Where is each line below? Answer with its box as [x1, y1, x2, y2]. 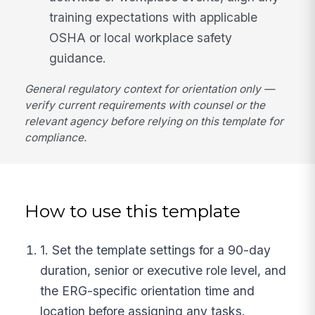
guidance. [49, 50, 107, 65]
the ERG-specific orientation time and [40, 283, 255, 299]
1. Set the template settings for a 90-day [40, 243, 271, 258]
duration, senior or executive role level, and [40, 263, 287, 278]
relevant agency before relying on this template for [25, 114, 284, 128]
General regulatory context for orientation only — [25, 82, 275, 96]
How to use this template [25, 200, 241, 221]
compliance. [25, 130, 87, 144]
